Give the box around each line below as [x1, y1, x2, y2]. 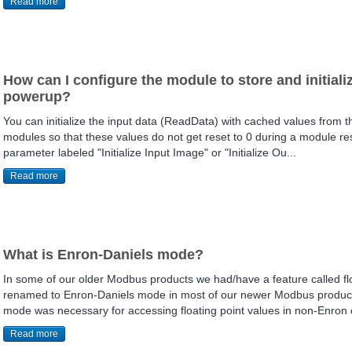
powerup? [3, 89, 71, 104]
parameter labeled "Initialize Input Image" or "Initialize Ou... [3, 146, 296, 159]
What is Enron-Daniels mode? [3, 247, 203, 262]
